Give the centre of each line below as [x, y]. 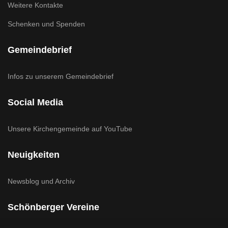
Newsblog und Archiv [41, 181]
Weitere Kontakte [35, 5]
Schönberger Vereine [53, 207]
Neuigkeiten [34, 155]
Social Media [35, 102]
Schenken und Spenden [46, 24]
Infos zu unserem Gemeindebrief [61, 76]
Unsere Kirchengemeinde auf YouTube [70, 129]
